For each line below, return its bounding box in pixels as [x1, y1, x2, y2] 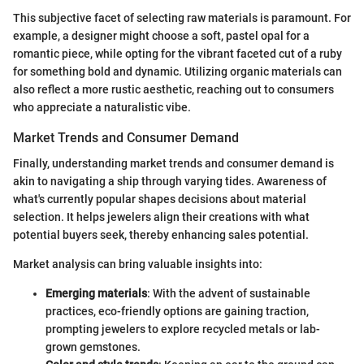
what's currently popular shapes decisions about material [13, 193, 306, 206]
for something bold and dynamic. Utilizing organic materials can [13, 65, 342, 79]
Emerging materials [45, 287, 147, 301]
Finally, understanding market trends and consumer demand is [13, 157, 334, 171]
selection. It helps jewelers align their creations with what [13, 210, 310, 224]
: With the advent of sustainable [147, 287, 310, 301]
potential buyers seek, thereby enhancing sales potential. [13, 228, 309, 242]
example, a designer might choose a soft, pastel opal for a [13, 29, 310, 43]
